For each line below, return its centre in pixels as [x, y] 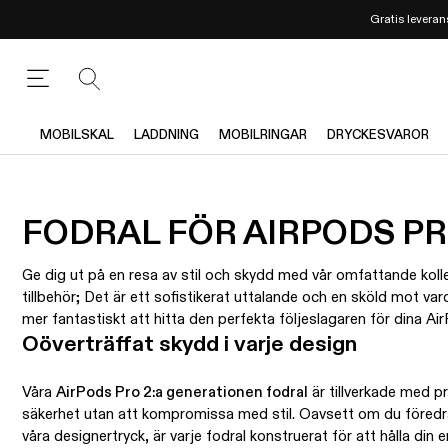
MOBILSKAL [77, 135]
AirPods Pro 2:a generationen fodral [182, 393]
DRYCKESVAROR [378, 135]
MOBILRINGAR [263, 135]
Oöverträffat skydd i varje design [189, 345]
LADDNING [166, 135]
